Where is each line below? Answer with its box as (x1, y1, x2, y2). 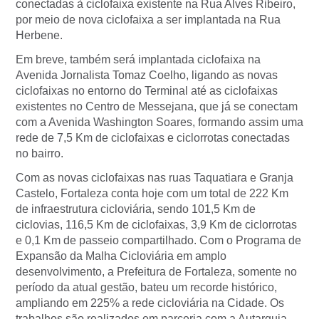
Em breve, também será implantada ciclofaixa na (16, 53, 261, 66)
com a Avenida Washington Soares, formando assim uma (16, 116, 303, 129)
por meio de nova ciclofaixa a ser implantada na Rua (16, 14, 281, 26)
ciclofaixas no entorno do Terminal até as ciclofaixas (16, 85, 278, 98)
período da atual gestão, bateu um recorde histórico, (16, 281, 277, 294)
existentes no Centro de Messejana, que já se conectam (16, 100, 298, 113)
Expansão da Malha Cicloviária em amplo (16, 250, 226, 263)
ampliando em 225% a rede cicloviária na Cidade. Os (16, 297, 284, 310)
